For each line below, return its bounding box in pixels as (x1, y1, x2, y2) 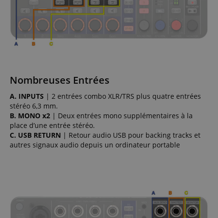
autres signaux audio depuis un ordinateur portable (10, 140, 180, 149)
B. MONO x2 (10, 110, 50, 120)
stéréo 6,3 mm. (10, 101, 58, 110)
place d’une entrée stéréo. (10, 120, 95, 130)
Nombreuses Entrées (10, 73, 109, 87)
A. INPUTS (10, 91, 44, 101)
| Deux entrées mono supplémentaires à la (50, 110, 193, 120)
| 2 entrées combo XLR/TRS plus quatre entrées (44, 91, 201, 101)
